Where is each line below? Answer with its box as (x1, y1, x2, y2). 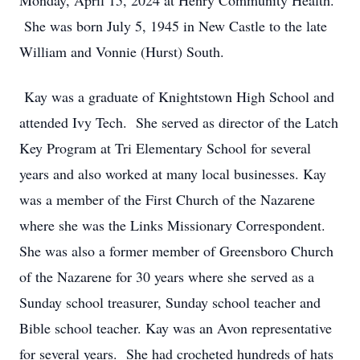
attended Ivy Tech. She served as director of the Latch (19, 112, 338, 132)
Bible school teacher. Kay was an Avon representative (19, 318, 332, 337)
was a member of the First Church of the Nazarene (19, 190, 315, 209)
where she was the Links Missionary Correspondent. (19, 215, 325, 235)
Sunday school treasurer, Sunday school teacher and (19, 292, 321, 312)
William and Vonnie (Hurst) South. (19, 42, 224, 61)
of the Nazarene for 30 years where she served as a (19, 267, 314, 286)
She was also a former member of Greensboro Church (19, 241, 333, 260)
